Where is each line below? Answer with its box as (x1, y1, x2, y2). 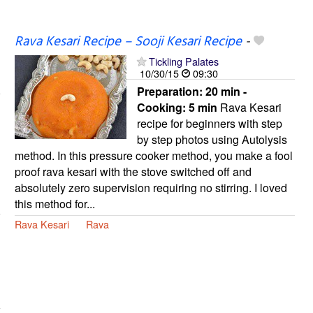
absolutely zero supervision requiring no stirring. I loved (14, 179, 287, 196)
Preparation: (136, 82, 205, 99)
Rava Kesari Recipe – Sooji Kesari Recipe (14, 31, 242, 52)
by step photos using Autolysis (136, 131, 287, 147)
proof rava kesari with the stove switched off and (14, 163, 252, 180)
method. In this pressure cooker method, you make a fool (14, 147, 293, 163)
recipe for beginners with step (136, 115, 282, 131)
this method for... (14, 195, 95, 212)
